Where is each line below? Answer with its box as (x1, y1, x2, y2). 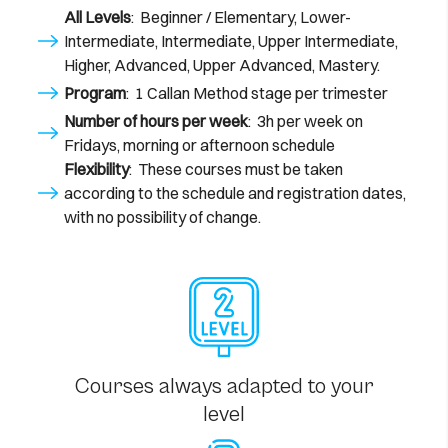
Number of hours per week (64, 110, 248, 131)
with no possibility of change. (64, 206, 261, 227)
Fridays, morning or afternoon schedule (64, 134, 335, 155)
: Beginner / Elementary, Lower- (131, 6, 351, 27)
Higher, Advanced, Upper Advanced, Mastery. (64, 54, 380, 75)
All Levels (64, 6, 131, 27)
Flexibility (64, 158, 129, 179)
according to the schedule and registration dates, (64, 182, 406, 203)
